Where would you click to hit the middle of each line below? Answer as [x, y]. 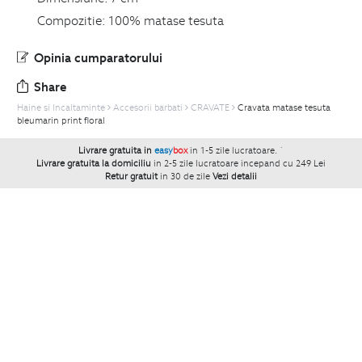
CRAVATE [210, 107]
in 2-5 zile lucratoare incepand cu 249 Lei [240, 163]
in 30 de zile [185, 176]
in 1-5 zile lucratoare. [235, 150]
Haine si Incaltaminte [61, 107]
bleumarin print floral [61, 120]
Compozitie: [71, 20]
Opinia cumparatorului [98, 57]
